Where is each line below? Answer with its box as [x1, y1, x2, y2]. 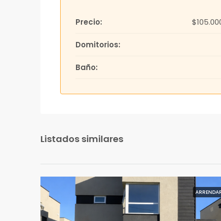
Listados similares [40, 133, 123, 146]
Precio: [75, 17, 102, 28]
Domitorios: [75, 39, 120, 50]
